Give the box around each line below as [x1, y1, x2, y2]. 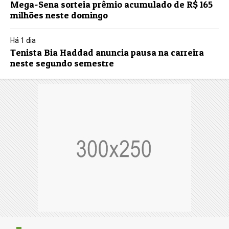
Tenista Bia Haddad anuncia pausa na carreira [10, 47, 204, 58]
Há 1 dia [10, 36, 36, 45]
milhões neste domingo [10, 10, 108, 21]
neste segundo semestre [10, 58, 114, 69]
